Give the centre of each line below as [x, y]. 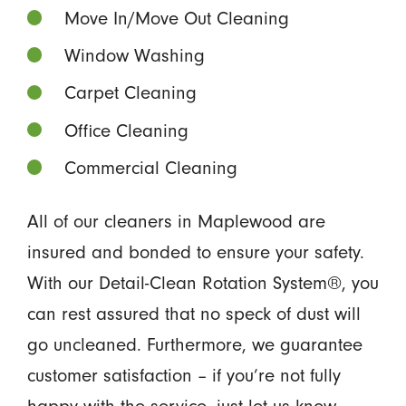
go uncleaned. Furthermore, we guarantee [194, 344]
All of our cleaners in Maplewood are [176, 221]
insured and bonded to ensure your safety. [195, 251]
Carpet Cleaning [131, 93]
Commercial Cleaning [151, 167]
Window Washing [135, 55]
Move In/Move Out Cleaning [177, 18]
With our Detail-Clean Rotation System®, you [203, 282]
